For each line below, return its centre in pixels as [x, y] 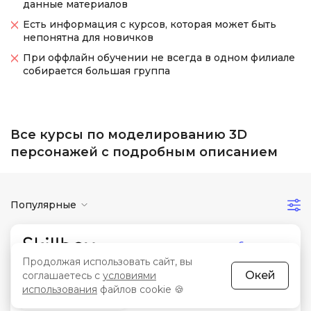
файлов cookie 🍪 [141, 289]
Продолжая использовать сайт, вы [107, 262]
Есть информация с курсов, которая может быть [150, 24]
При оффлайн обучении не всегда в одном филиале [159, 58]
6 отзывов [264, 245]
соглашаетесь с [62, 276]
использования [60, 289]
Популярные [43, 204]
